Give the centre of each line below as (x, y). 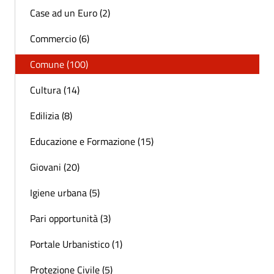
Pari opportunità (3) (70, 219)
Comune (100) (59, 65)
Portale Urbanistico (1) (76, 244)
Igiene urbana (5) (65, 193)
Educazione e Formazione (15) (92, 142)
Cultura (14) (55, 90)
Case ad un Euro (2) (70, 13)
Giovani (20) (55, 167)
